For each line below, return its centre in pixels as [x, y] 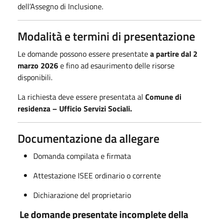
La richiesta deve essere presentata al [81, 97]
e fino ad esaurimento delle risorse [116, 65]
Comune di [163, 97]
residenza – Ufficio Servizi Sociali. [75, 108]
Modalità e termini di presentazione [106, 36]
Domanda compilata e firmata [82, 156]
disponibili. [35, 77]
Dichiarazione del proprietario [82, 195]
